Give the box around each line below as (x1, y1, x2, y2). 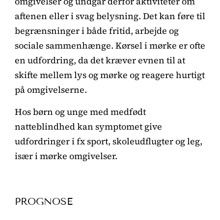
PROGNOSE (15, 195, 73, 207)
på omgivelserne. (15, 83, 87, 96)
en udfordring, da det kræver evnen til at (15, 54, 185, 66)
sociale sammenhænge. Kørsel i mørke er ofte (15, 39, 205, 52)
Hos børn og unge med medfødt (15, 105, 146, 118)
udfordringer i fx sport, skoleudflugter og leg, (15, 135, 202, 147)
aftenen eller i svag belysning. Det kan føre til (15, 9, 205, 22)
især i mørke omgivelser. (15, 149, 117, 162)
